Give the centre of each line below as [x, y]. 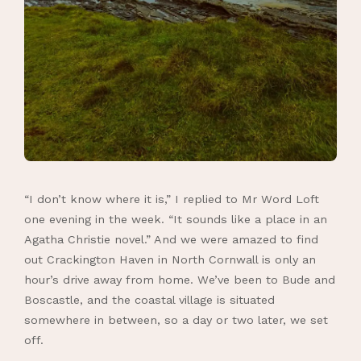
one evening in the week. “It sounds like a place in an [176, 220]
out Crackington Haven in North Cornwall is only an [170, 260]
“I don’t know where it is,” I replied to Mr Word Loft [172, 199]
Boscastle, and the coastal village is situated [149, 300]
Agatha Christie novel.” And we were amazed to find [171, 240]
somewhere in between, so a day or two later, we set [176, 320]
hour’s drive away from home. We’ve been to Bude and [180, 280]
